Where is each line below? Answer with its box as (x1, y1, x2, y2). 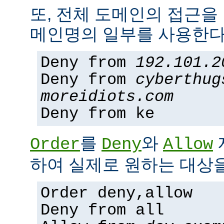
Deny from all (40, 201, 164, 219)
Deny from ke (40, 105, 154, 123)
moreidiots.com (40, 88, 173, 106)
